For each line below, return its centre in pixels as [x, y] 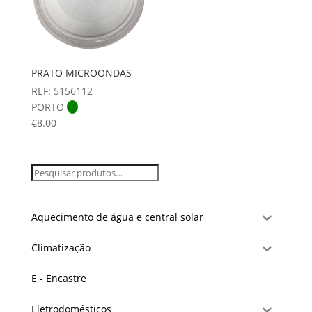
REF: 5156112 [62, 91]
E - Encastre [58, 279]
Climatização [61, 248]
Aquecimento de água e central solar [117, 217]
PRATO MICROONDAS [81, 73]
